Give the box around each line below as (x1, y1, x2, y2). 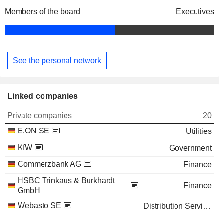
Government (169, 143, 212, 152)
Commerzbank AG (18, 159, 81, 168)
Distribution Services (203, 201, 211, 210)
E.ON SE (18, 126, 49, 135)
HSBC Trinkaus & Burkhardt (18, 176, 115, 185)
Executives (176, 7, 214, 16)
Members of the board (5, 7, 80, 16)
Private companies (7, 111, 72, 120)
